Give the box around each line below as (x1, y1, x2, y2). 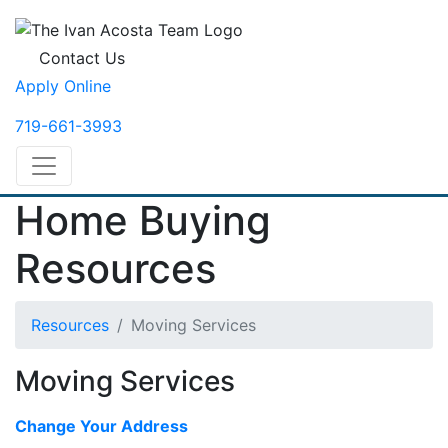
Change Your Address (15, 415, 188, 436)
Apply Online (15, 75, 111, 96)
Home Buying (15, 195, 271, 245)
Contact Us (39, 47, 125, 68)
